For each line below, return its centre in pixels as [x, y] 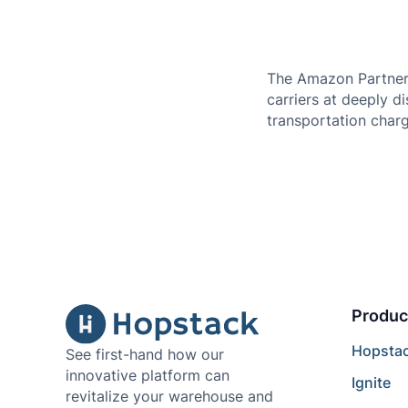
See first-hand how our [144, 355]
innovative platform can [147, 376]
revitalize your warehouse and [169, 397]
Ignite [371, 382]
